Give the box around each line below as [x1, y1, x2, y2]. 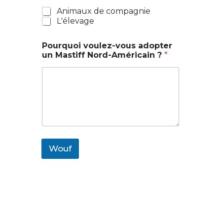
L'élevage [57, 16, 94, 26]
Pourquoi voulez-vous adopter [42, 41, 172, 50]
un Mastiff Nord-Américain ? [42, 50, 164, 60]
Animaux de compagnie [57, 6, 150, 16]
